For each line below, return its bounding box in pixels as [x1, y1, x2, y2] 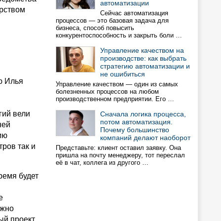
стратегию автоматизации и [100, 62, 190, 70]
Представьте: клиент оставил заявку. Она [56, 144, 181, 151]
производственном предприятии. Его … [56, 95, 174, 103]
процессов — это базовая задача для [56, 17, 169, 24]
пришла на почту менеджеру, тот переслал [56, 151, 185, 159]
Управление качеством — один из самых [56, 80, 178, 88]
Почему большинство [100, 126, 169, 134]
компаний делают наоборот [100, 134, 190, 142]
